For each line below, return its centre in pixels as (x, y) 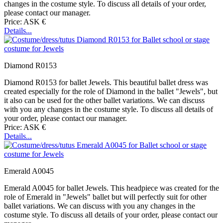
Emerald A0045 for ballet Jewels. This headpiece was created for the (111, 188)
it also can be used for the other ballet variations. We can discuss (104, 101)
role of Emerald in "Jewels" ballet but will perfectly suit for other (105, 197)
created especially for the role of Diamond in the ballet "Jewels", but (111, 92)
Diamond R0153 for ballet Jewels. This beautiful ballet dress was (106, 83)
